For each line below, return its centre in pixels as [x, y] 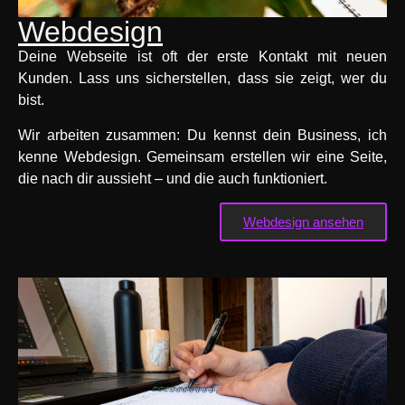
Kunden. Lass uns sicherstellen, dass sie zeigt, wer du [202, 79]
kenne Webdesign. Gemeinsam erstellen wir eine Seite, [202, 156]
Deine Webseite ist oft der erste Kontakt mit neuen [202, 57]
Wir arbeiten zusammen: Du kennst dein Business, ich [202, 135]
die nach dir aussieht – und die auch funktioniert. [173, 178]
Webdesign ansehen [303, 222]
